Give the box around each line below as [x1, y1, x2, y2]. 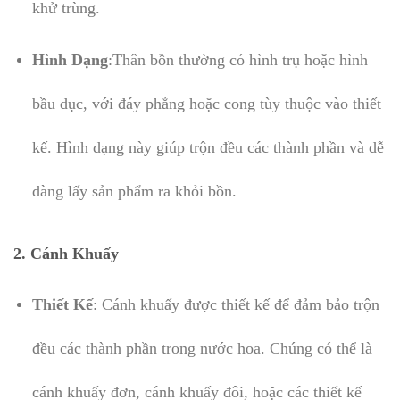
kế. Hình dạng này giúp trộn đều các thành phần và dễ [31, 138, 384, 157]
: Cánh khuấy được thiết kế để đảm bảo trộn [92, 295, 379, 313]
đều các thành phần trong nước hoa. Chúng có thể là [31, 338, 372, 357]
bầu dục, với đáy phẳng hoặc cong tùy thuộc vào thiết [31, 95, 381, 113]
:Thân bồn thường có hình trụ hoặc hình [107, 51, 368, 70]
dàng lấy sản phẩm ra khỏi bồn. [31, 182, 237, 201]
